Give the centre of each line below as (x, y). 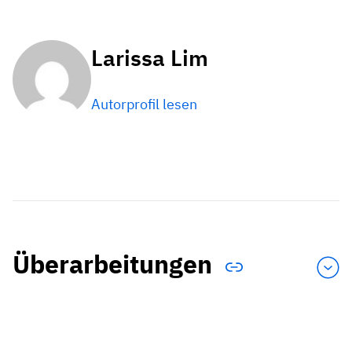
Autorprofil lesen (144, 104)
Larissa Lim (150, 57)
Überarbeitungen (115, 264)
